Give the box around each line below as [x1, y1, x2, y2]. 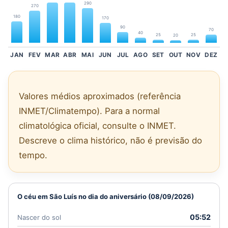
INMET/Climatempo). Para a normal [19, 105, 160, 116]
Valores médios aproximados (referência [19, 91, 181, 101]
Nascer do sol [17, 213, 61, 221]
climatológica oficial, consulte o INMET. [19, 120, 176, 131]
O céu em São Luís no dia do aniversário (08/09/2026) [17, 192, 194, 201]
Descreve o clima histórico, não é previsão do [19, 135, 202, 146]
